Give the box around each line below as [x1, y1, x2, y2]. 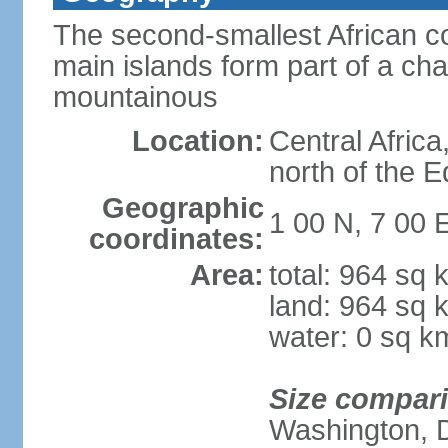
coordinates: [88, 223, 264, 255]
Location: [131, 125, 264, 157]
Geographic [101, 192, 264, 224]
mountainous [52, 81, 218, 113]
